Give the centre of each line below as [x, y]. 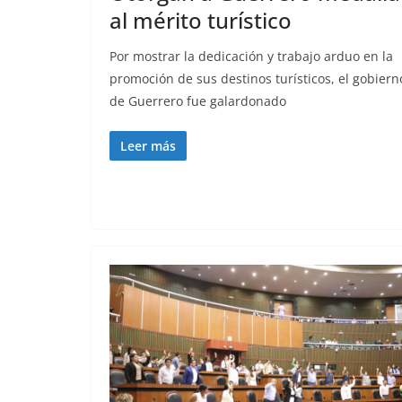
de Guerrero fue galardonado [198, 100]
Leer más [148, 145]
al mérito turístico [201, 20]
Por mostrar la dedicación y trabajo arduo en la [251, 56]
